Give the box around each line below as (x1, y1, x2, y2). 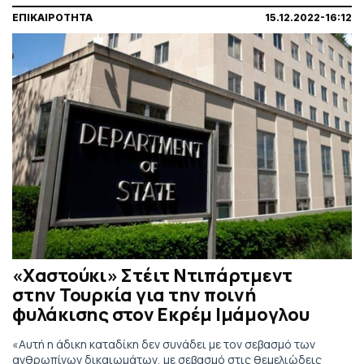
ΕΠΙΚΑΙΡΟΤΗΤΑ (12, 11, 93, 24)
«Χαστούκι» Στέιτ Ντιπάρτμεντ (12, 262, 292, 288)
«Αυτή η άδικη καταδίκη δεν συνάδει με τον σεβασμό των (12, 336, 315, 352)
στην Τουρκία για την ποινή (12, 282, 257, 307)
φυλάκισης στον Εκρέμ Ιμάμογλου (12, 301, 310, 327)
